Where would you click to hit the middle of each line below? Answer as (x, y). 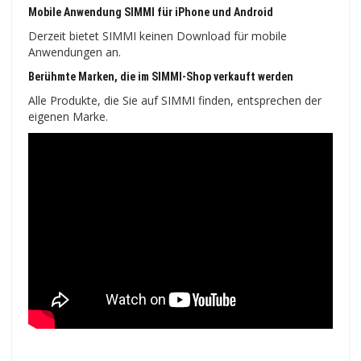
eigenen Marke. (68, 117)
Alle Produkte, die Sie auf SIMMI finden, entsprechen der (175, 101)
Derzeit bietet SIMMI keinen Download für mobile (158, 36)
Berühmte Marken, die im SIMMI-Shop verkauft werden (161, 77)
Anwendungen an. (75, 52)
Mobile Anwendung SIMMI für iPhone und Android (151, 12)
